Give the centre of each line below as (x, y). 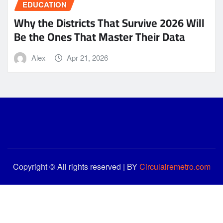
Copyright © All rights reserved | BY (76, 166)
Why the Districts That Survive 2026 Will (109, 23)
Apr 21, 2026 (88, 57)
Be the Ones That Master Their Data (100, 37)
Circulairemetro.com (175, 166)
